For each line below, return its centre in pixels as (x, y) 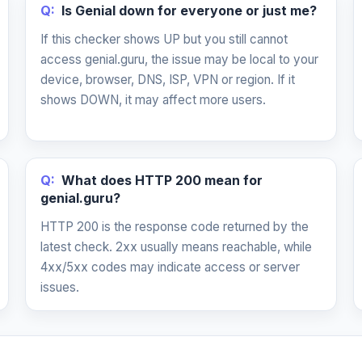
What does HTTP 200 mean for (162, 180)
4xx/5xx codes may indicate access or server (170, 267)
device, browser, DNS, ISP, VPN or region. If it (167, 80)
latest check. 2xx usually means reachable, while (176, 247)
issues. (59, 287)
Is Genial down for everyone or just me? (189, 11)
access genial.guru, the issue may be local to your (179, 59)
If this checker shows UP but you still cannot (164, 39)
